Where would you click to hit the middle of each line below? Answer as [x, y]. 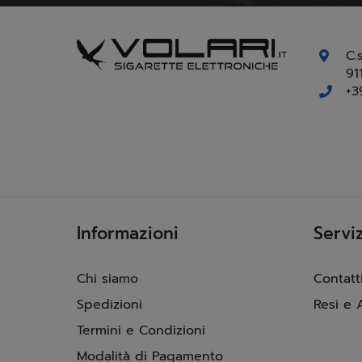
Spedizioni [109, 304]
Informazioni [128, 233]
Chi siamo [107, 278]
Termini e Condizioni [141, 330]
